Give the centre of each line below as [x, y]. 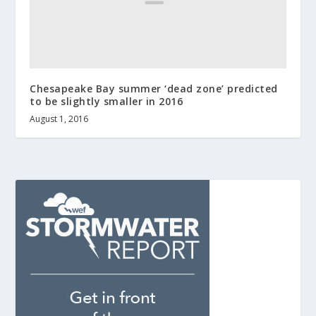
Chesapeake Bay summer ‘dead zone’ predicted [154, 89]
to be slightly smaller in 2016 [107, 102]
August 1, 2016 [59, 119]
